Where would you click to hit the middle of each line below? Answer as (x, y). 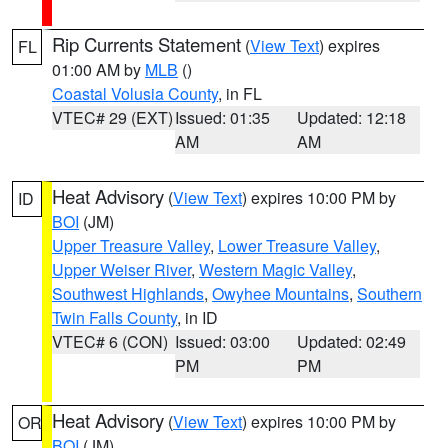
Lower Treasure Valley (297, 245)
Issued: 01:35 (222, 117)
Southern (389, 293)
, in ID (197, 317)
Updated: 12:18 (352, 117)
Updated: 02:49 (352, 341)
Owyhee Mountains (280, 293)
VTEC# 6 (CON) (110, 341)
